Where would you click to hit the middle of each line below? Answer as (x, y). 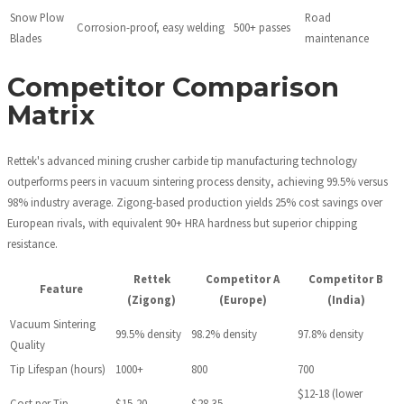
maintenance (337, 38)
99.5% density (148, 333)
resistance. (32, 244)
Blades (26, 38)
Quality (28, 344)
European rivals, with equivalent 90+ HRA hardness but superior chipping (182, 223)
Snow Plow (37, 18)
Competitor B (346, 278)
